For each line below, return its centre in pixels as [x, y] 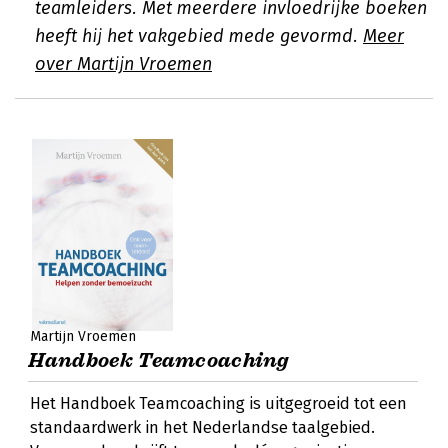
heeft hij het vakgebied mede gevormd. [199, 36]
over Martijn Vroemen [123, 64]
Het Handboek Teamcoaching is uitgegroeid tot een [218, 403]
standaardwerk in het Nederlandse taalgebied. [202, 427]
